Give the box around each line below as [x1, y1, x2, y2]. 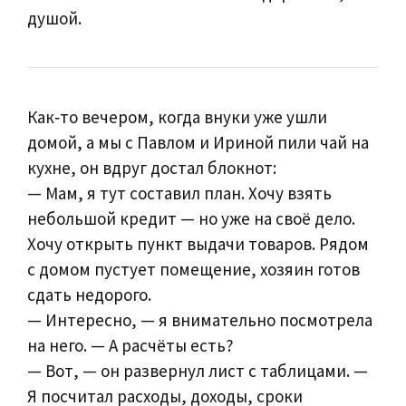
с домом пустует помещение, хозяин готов [27, 257, 360, 280]
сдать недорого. [27, 283, 151, 305]
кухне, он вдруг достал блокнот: [27, 156, 276, 179]
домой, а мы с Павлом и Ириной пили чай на [27, 130, 369, 153]
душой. [27, 6, 82, 29]
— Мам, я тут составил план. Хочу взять [27, 181, 332, 204]
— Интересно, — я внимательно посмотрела [27, 308, 372, 331]
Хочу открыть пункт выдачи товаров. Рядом [27, 232, 369, 255]
